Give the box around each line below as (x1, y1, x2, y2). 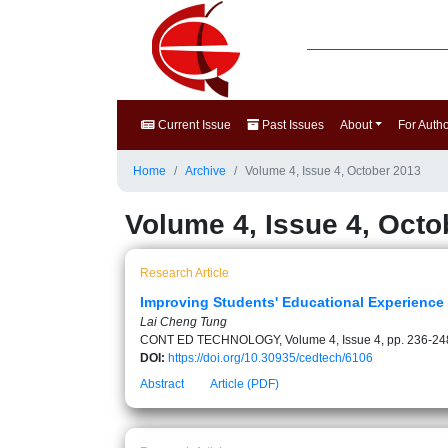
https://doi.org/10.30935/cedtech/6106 (168, 351, 373, 365)
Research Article (140, 266, 229, 280)
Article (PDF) (210, 377, 279, 391)
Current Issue (155, 118, 231, 132)
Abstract (140, 377, 184, 391)
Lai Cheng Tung (140, 315, 227, 329)
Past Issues (259, 118, 324, 132)
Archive (185, 164, 226, 178)
